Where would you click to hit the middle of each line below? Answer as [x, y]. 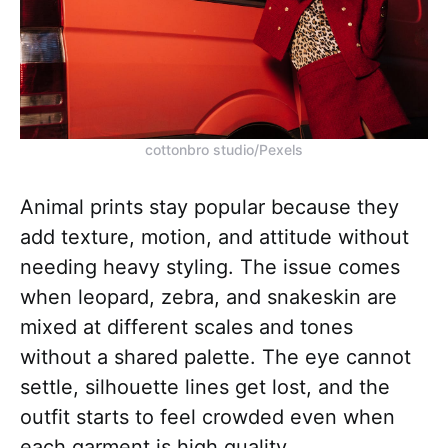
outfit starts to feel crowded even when [207, 416]
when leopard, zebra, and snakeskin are [208, 296]
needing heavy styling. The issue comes [210, 266]
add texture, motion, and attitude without [214, 236]
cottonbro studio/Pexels [224, 149]
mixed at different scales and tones [186, 326]
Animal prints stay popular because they [209, 206]
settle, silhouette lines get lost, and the [205, 386]
